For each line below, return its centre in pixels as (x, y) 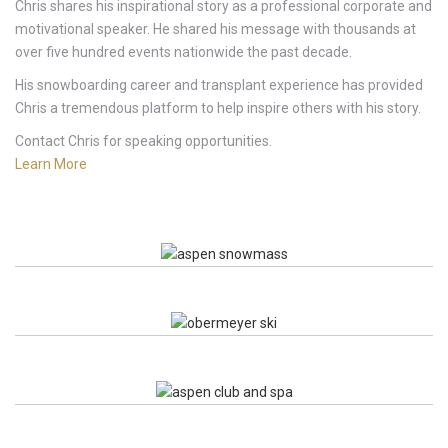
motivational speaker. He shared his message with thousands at (215, 28)
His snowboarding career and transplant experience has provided (219, 84)
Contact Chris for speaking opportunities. (143, 140)
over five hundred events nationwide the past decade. (183, 51)
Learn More (51, 163)
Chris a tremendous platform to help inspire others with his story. (218, 107)
